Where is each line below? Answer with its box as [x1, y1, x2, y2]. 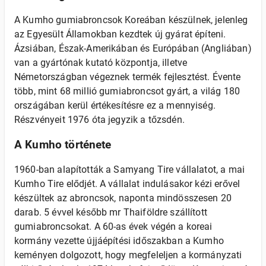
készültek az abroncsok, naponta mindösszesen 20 [14, 192, 232, 204]
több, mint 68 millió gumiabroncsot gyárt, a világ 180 [14, 85, 240, 97]
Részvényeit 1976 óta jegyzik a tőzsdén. [14, 114, 185, 125]
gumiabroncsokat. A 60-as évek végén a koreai [14, 221, 213, 232]
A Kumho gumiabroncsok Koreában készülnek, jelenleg [14, 14, 248, 26]
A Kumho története [14, 138, 112, 151]
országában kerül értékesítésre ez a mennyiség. [14, 100, 216, 111]
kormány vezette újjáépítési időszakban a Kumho [14, 235, 224, 246]
